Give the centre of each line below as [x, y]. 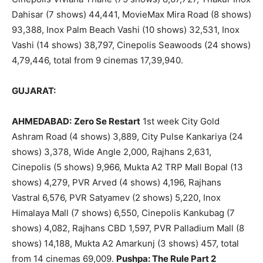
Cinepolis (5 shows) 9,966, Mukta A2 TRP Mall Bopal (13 [127, 167]
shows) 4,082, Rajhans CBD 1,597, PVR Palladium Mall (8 [128, 228]
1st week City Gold [180, 122]
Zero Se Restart [107, 122]
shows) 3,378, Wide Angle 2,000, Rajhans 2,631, [112, 152]
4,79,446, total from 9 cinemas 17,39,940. [97, 60]
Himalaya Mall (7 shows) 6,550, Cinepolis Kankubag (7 [123, 213]
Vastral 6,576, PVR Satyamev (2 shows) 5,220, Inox [116, 198]
